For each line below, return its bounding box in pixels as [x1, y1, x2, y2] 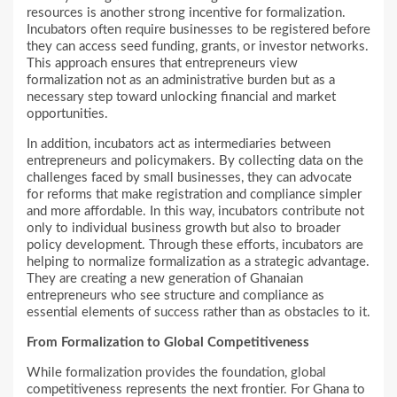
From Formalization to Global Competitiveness [27, 336, 309, 350]
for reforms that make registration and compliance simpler [27, 188, 362, 202]
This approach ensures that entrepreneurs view [27, 57, 298, 71]
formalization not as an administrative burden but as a [27, 74, 335, 88]
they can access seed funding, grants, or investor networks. [27, 40, 369, 54]
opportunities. [27, 107, 108, 121]
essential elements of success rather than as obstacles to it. [27, 306, 370, 320]
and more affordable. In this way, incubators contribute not [27, 205, 364, 219]
